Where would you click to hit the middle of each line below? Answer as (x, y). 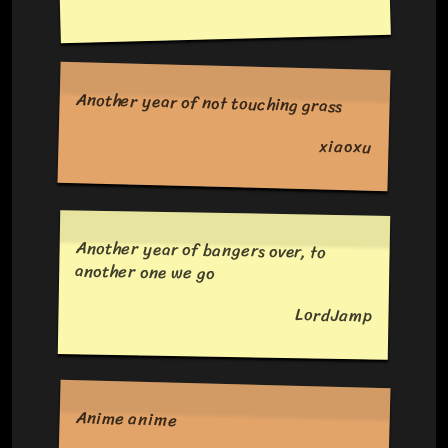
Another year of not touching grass (209, 102)
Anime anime (127, 418)
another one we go (145, 272)
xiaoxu (345, 146)
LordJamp (334, 315)
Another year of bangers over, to (201, 250)
